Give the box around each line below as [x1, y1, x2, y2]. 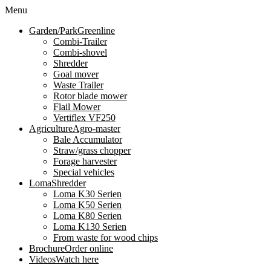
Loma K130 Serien [53, 221, 126, 232]
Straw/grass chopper [53, 145, 131, 155]
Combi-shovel [53, 47, 107, 57]
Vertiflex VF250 [53, 113, 116, 123]
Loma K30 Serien [53, 189, 122, 199]
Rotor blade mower [53, 91, 127, 101]
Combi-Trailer [53, 36, 107, 47]
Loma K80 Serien [53, 211, 122, 221]
